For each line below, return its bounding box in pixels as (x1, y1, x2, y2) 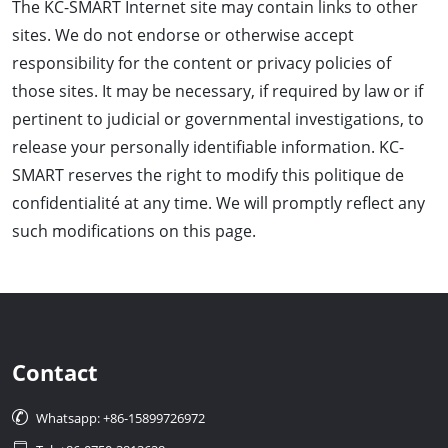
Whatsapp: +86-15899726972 (36, 408, 205, 427)
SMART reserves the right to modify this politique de (12, 163, 404, 186)
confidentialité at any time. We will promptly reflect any (12, 191, 425, 214)
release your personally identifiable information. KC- (12, 135, 404, 158)
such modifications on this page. (12, 219, 256, 242)
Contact (12, 357, 98, 387)
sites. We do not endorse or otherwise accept (12, 23, 354, 46)
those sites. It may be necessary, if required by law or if (12, 79, 423, 102)
